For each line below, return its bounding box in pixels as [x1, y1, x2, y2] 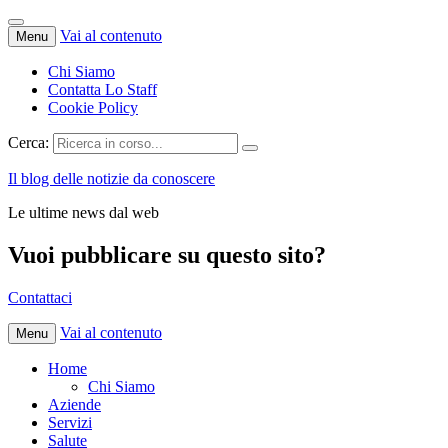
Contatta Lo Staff [48, 81, 157, 98]
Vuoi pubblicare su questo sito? [8, 241, 326, 268]
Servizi [48, 413, 92, 431]
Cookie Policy [48, 99, 138, 116]
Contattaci [8, 288, 72, 306]
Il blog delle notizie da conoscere [8, 170, 215, 187]
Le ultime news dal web [8, 204, 159, 221]
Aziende [48, 395, 101, 413]
